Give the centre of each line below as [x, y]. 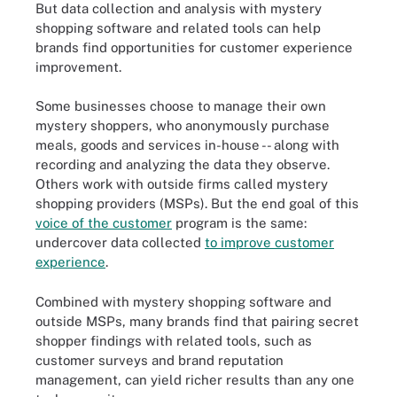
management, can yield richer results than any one [195, 379]
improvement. [78, 66]
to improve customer [269, 242]
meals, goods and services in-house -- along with [187, 145]
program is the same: [239, 223]
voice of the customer [104, 223]
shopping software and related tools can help [178, 27]
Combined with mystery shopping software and [183, 301]
